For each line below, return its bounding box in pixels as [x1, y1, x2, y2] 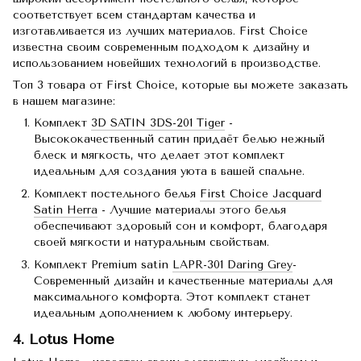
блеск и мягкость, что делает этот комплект [34, 147, 284, 162]
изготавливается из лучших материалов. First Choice [13, 23, 308, 38]
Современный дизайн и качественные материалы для [34, 274, 333, 288]
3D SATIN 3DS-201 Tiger [91, 115, 225, 130]
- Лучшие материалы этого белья [98, 203, 286, 218]
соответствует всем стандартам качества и [13, 7, 255, 22]
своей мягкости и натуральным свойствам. [34, 235, 269, 250]
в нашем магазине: [13, 93, 115, 108]
